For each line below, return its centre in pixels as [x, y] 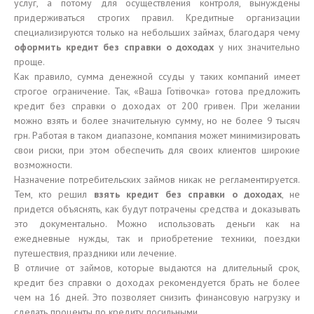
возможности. [43, 165]
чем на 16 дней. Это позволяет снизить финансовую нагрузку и [157, 297]
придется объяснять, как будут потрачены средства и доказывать [157, 209]
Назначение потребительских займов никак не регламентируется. [157, 179]
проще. [29, 62]
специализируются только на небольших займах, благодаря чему [157, 32]
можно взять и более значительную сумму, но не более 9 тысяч [157, 121]
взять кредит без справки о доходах [187, 194]
